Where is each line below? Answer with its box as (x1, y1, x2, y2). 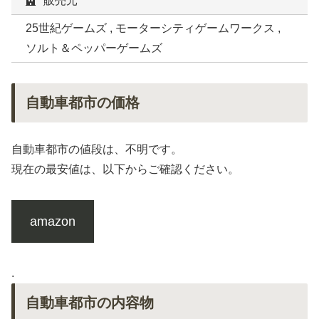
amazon (29, 214, 75, 229)
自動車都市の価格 (26, 95, 140, 111)
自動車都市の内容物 (26, 294, 154, 310)
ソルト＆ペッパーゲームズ (26, 42, 162, 55)
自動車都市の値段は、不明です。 (11, 143, 182, 156)
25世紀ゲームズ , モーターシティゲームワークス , (26, 22, 281, 35)
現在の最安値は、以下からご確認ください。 (11, 163, 239, 176)
